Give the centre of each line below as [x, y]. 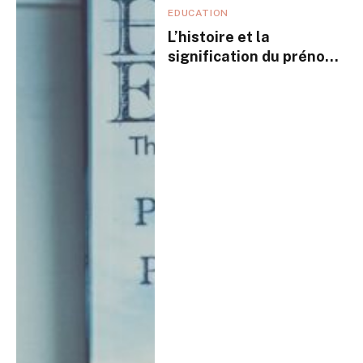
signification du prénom [253, 56]
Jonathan [201, 75]
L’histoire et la [219, 36]
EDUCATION [198, 13]
